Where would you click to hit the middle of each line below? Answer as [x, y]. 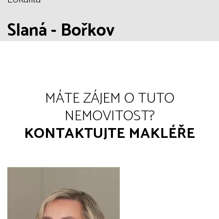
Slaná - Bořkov [61, 31]
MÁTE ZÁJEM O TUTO [109, 98]
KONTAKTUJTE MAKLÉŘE [109, 133]
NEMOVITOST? [109, 116]
